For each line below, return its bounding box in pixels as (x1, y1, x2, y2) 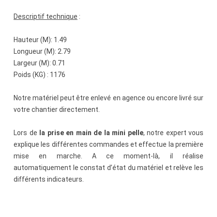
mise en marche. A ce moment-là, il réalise (14, 152, 203, 160)
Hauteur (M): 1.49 (14, 36, 67, 44)
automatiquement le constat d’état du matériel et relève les (14, 164, 203, 172)
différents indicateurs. (14, 175, 84, 184)
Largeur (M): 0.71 (14, 59, 65, 67)
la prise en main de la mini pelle (39, 129, 143, 137)
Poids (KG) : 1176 (14, 71, 65, 79)
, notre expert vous (143, 129, 203, 137)
